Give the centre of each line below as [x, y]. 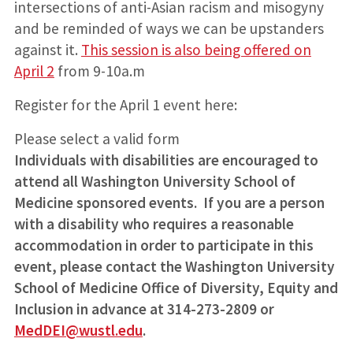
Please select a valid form [97, 138]
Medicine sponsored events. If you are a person [169, 202]
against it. [47, 49]
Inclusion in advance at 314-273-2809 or [144, 308]
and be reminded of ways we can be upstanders [169, 28]
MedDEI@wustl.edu [78, 330]
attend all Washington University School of [154, 181]
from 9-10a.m [99, 71]
